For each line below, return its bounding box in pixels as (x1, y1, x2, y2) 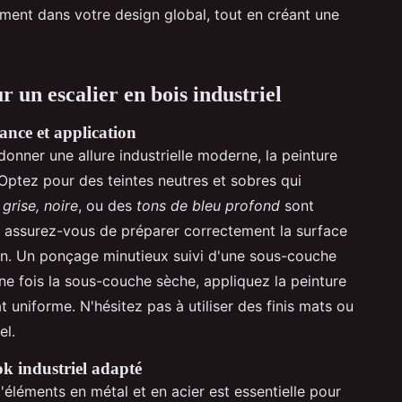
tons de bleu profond (136, 196, 280, 214)
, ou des (78, 196, 136, 214)
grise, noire (3, 196, 78, 214)
